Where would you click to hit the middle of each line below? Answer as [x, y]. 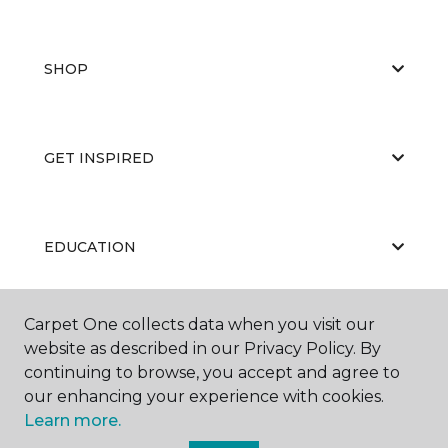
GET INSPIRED [99, 157]
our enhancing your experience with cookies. [204, 396]
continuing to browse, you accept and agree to [212, 372]
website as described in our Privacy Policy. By [202, 348]
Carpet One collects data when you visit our [199, 324]
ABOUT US [83, 335]
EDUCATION [90, 246]
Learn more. [72, 420]
